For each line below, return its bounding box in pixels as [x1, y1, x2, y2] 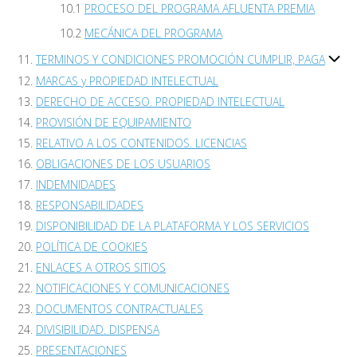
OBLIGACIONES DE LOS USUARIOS [36, 156, 210, 172]
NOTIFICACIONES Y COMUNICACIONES [36, 280, 229, 296]
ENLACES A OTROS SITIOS [36, 260, 166, 276]
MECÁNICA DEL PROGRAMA [84, 25, 222, 41]
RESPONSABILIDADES [36, 198, 143, 214]
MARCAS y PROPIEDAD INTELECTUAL [36, 73, 218, 89]
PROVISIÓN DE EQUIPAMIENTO [36, 115, 191, 131]
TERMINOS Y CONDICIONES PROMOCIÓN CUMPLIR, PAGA [36, 51, 325, 67]
